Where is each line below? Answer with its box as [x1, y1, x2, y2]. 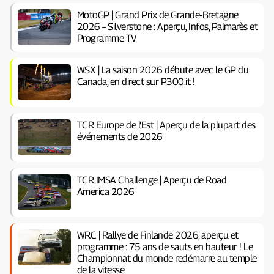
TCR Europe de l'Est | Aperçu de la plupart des [76, 119, 256, 131]
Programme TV [76, 32, 137, 44]
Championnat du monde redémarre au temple [76, 252, 257, 264]
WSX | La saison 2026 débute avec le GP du [76, 64, 249, 76]
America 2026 [76, 185, 135, 198]
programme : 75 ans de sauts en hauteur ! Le [76, 240, 253, 253]
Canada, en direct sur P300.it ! [76, 75, 195, 87]
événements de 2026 [76, 130, 163, 143]
